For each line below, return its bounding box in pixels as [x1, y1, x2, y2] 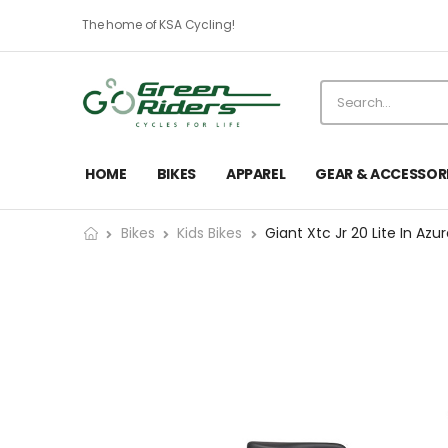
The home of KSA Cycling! [82, 16, 235, 33]
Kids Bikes [177, 223, 243, 244]
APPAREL [225, 164, 286, 185]
